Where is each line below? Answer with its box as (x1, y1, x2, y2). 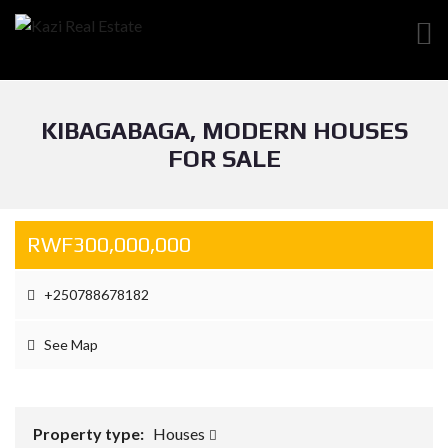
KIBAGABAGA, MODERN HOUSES (40, 117, 408, 144)
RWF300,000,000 (27, 232, 191, 257)
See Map (41, 336, 98, 353)
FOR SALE (167, 145, 281, 172)
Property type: (33, 424, 147, 443)
